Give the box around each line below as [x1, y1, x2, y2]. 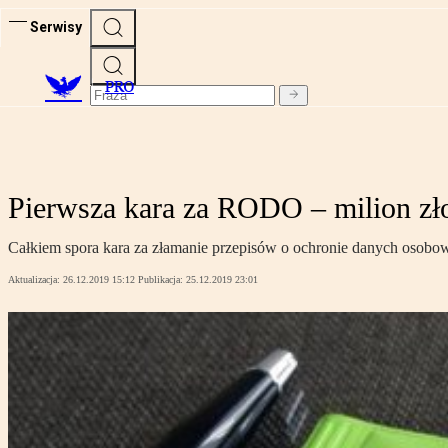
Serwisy [30, 18, 82, 35]
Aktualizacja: [8, 274, 63, 286]
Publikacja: [138, 274, 186, 286]
